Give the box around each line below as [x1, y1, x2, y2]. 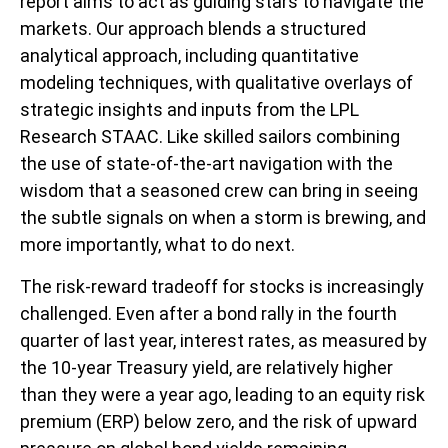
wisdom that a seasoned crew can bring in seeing [20, 179, 418, 201]
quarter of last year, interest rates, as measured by [20, 329, 427, 351]
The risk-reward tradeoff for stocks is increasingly [20, 275, 424, 297]
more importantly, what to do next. [20, 233, 295, 255]
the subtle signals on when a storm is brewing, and [20, 206, 426, 228]
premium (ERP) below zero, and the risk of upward [20, 410, 417, 432]
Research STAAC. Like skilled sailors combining [20, 125, 400, 147]
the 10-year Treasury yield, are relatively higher [20, 356, 393, 378]
